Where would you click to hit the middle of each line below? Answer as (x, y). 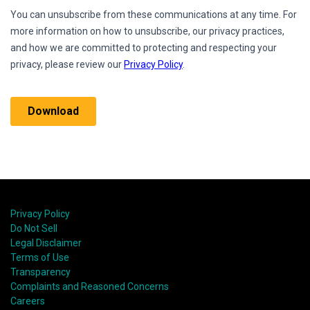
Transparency (40, 272)
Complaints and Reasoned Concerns (90, 287)
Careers (28, 301)
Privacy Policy (40, 214)
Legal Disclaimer (46, 243)
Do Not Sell (34, 229)
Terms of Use (40, 258)
